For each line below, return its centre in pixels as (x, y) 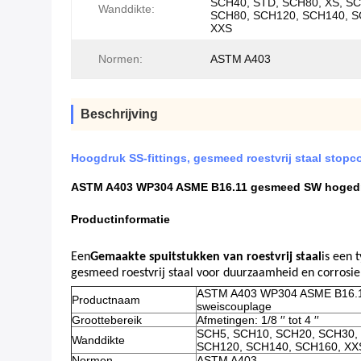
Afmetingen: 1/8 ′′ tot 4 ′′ (258, 320)
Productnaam (106, 300)
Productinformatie (120, 219)
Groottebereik (107, 320)
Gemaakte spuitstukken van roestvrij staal (206, 257)
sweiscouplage (234, 307)
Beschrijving (119, 114)
